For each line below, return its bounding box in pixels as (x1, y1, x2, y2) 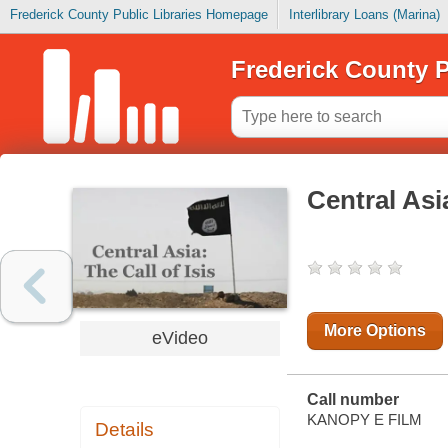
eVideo (151, 328, 208, 349)
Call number (306, 391, 399, 409)
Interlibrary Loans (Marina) (288, 7, 440, 23)
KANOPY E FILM (306, 410, 422, 428)
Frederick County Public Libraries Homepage (9, 7, 268, 23)
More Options (323, 322, 426, 340)
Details (95, 419, 155, 441)
